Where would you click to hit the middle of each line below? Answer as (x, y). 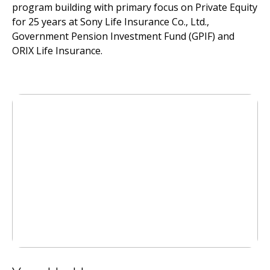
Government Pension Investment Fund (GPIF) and (123, 36)
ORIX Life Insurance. (57, 51)
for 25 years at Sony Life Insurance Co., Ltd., (111, 22)
